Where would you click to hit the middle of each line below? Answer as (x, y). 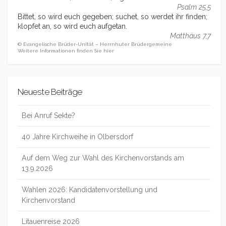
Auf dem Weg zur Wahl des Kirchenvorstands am (103, 158)
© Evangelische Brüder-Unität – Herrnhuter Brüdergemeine (95, 44)
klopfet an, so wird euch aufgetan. (72, 26)
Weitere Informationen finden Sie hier (66, 51)
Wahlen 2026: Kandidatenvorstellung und (90, 189)
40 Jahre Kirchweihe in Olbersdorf (77, 136)
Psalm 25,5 (194, 7)
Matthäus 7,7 (190, 36)
